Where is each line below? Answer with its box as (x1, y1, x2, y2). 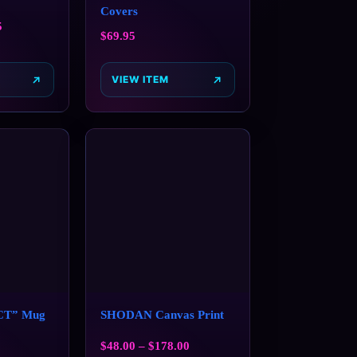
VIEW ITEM (111, 73, 170, 86)
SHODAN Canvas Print (100, 308, 224, 321)
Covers (100, 4, 138, 18)
